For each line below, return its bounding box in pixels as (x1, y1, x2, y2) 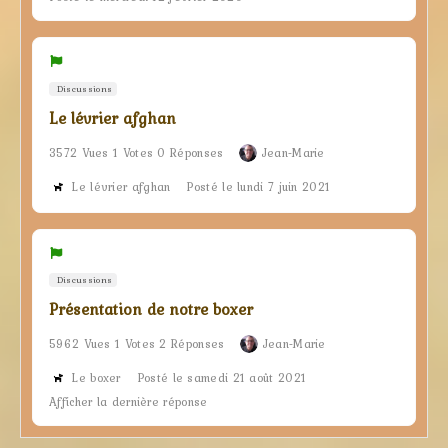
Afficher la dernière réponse (49, 393, 208, 412)
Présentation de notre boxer (49, 297, 253, 322)
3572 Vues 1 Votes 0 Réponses (49, 143, 224, 162)
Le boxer (71, 369, 121, 388)
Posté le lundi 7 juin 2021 (186, 177, 331, 196)
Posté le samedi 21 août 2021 (136, 369, 307, 388)
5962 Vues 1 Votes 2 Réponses (49, 335, 225, 354)
